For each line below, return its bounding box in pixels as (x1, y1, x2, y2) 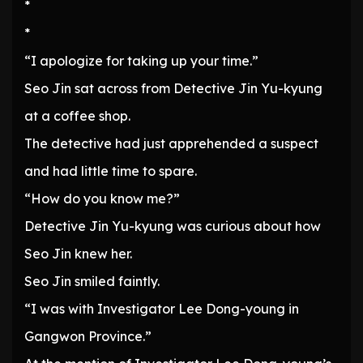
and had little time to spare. (24, 163, 197, 180)
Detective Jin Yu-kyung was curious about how (24, 218, 321, 235)
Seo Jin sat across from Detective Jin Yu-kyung (24, 80, 322, 97)
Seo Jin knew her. (24, 246, 132, 263)
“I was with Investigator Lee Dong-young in (24, 301, 299, 318)
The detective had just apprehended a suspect (24, 135, 318, 152)
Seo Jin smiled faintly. (24, 273, 160, 290)
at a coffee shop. (24, 108, 130, 125)
